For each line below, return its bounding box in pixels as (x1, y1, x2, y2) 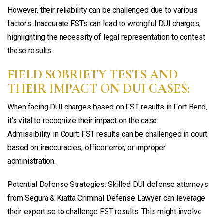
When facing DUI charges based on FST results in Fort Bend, (7, 102, 207, 111)
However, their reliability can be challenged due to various (7, 5, 198, 15)
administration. (7, 156, 56, 166)
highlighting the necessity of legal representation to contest (7, 32, 205, 42)
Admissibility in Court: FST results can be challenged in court (7, 129, 208, 139)
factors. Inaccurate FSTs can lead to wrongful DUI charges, (7, 18, 201, 28)
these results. (7, 46, 53, 55)
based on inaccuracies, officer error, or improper (7, 142, 166, 152)
